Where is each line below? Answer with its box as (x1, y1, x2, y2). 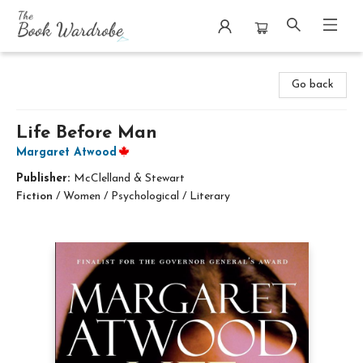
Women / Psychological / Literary (63, 190, 230, 203)
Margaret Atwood (16, 147, 117, 159)
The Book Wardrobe (12, 61, 113, 73)
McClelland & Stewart (74, 173, 185, 185)
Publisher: (16, 173, 74, 185)
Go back (292, 79, 334, 91)
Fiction (16, 190, 53, 203)
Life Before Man (16, 124, 157, 143)
